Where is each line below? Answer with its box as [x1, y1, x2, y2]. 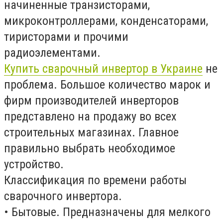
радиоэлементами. [4, 46, 101, 60]
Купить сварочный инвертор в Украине [4, 62, 203, 76]
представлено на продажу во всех [4, 110, 177, 123]
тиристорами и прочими [4, 30, 128, 44]
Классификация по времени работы [4, 173, 187, 187]
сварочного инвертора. [4, 189, 122, 203]
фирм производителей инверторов [4, 94, 179, 108]
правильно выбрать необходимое [4, 141, 175, 155]
